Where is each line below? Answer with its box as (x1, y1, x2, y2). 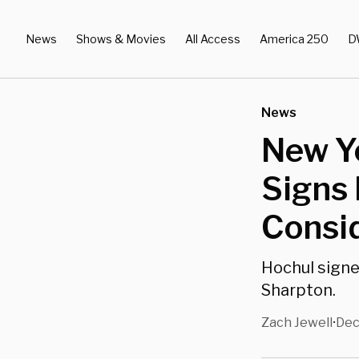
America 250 (260, 31, 329, 46)
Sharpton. (261, 280, 336, 300)
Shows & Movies (76, 31, 166, 46)
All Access (185, 31, 240, 46)
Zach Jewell (261, 315, 333, 330)
